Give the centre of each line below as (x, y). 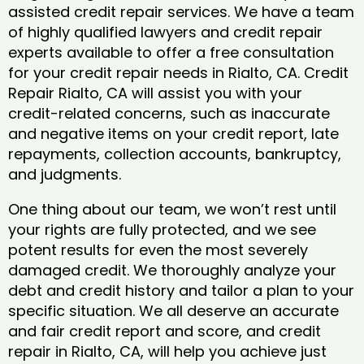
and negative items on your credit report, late (173, 134)
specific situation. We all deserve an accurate (173, 311)
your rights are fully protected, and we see (162, 230)
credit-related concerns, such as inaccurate (169, 114)
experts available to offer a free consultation (171, 53)
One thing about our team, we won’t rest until (172, 210)
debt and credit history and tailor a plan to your (181, 291)
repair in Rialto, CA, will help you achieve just (167, 352)
